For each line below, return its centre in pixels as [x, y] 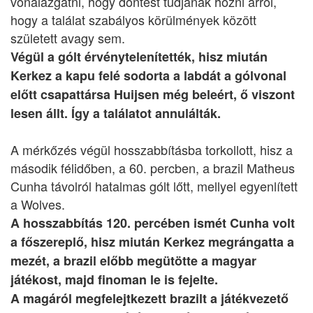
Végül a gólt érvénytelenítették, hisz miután [139, 57]
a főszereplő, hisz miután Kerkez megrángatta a [152, 242]
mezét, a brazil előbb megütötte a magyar [133, 261]
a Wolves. [38, 204]
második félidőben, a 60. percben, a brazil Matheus [153, 168]
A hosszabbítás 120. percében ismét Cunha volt [153, 223]
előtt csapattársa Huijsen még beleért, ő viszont [153, 94]
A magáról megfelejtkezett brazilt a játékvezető [150, 298]
